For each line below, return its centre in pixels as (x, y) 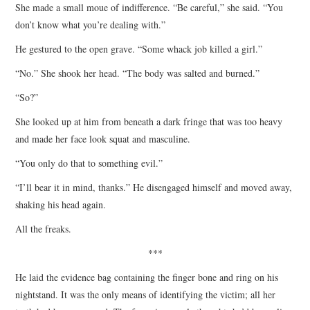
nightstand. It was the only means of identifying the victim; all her (146, 294)
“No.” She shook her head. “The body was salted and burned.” (138, 73)
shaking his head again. (61, 204)
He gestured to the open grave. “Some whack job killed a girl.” (139, 48)
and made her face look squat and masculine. (103, 138)
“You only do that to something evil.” (89, 163)
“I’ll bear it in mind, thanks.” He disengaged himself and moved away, (154, 187)
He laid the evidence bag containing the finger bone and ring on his (147, 277)
